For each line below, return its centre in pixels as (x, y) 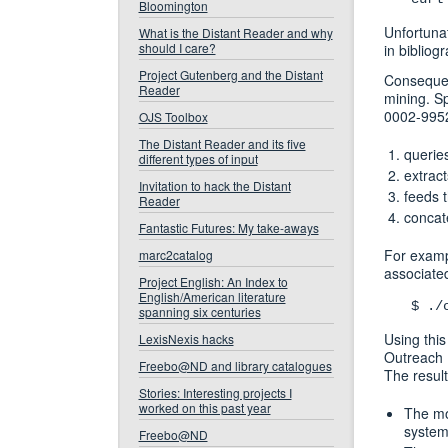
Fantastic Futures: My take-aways (228, 227)
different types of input (198, 158)
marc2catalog (175, 254)
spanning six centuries (199, 311)
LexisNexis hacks (186, 338)
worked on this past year (204, 407)
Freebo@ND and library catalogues (235, 365)
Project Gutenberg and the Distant (230, 74)
